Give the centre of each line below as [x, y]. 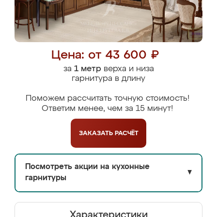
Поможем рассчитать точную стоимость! [107, 99]
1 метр [87, 69]
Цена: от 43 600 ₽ [105, 55]
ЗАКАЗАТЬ [97, 133]
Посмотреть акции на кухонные [87, 167]
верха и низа [127, 69]
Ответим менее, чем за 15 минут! [107, 109]
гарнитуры [46, 178]
